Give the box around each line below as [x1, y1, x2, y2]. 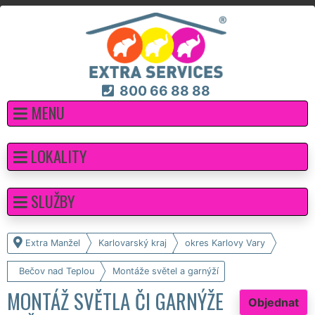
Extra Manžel [25, 237, 80, 248]
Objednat [248, 295, 299, 309]
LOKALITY [31, 143, 87, 167]
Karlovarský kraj [98, 237, 167, 248]
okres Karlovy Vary [185, 237, 265, 248]
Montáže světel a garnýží [112, 265, 219, 276]
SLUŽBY [31, 188, 75, 212]
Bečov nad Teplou [19, 265, 94, 276]
